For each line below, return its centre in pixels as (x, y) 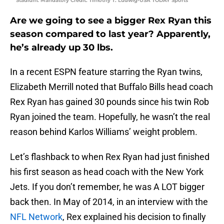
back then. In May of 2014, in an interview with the (109, 202)
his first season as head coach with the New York (107, 172)
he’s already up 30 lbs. (61, 48)
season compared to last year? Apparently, (110, 34)
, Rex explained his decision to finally (134, 217)
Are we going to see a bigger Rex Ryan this (111, 21)
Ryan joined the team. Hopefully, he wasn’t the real (110, 117)
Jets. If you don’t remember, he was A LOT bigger (107, 187)
